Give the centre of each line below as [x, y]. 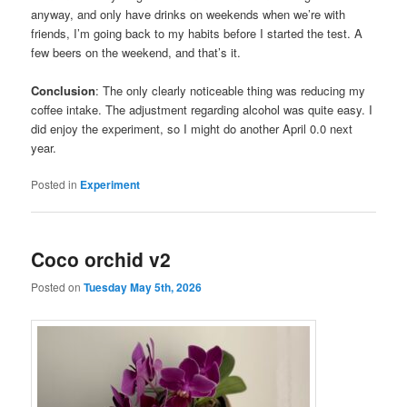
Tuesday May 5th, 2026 [143, 288]
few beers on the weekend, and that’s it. [136, 52]
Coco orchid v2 [101, 259]
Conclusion [64, 90]
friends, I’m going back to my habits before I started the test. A [197, 33]
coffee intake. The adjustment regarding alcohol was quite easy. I [202, 109]
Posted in [55, 184]
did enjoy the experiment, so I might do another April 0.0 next [192, 128]
